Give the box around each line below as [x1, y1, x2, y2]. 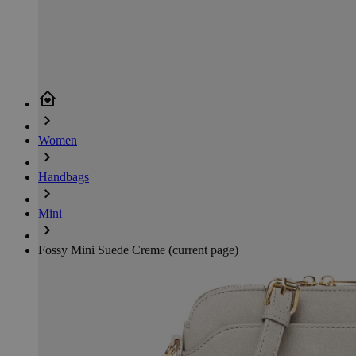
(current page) [168, 242, 238, 257]
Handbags [38, 169, 89, 184]
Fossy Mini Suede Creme [38, 242, 168, 257]
